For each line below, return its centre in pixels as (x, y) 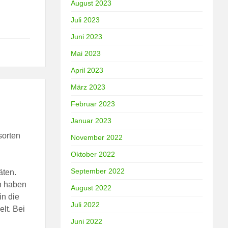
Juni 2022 (87, 221)
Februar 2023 (93, 104)
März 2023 (88, 87)
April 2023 (87, 70)
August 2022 (91, 188)
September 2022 (98, 171)
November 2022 (97, 137)
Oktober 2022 (93, 154)
